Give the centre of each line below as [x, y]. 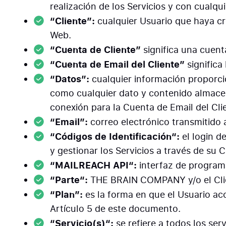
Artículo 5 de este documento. [116, 209]
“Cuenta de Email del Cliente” [119, 64]
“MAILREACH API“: [95, 165]
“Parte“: [70, 180]
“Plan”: [68, 194]
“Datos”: [70, 79]
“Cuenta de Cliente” [96, 49]
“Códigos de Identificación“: [116, 136]
